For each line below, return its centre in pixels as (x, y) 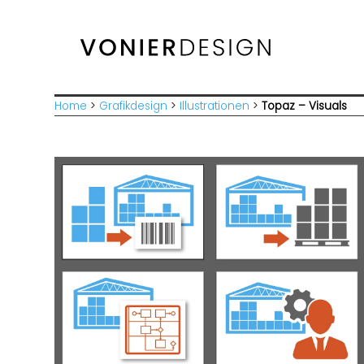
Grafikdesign (134, 106)
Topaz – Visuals (305, 106)
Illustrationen (215, 106)
